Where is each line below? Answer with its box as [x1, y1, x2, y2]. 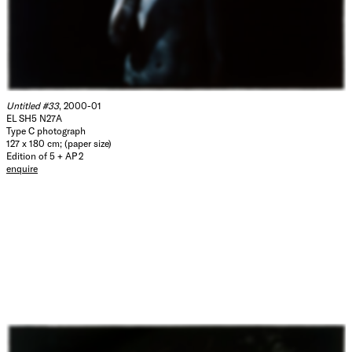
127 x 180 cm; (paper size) [6, 137, 112, 148]
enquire [6, 162, 38, 174]
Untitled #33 [6, 99, 59, 111]
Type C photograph [6, 124, 86, 136]
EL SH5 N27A [6, 112, 62, 123]
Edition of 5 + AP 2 [6, 149, 83, 161]
